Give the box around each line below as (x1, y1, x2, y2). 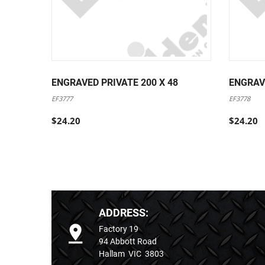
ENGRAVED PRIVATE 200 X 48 (51, 77, 178, 89)
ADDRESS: (99, 206, 148, 219)
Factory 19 (99, 224, 138, 234)
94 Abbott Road (99, 237, 157, 247)
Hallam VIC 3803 (99, 249, 164, 259)
